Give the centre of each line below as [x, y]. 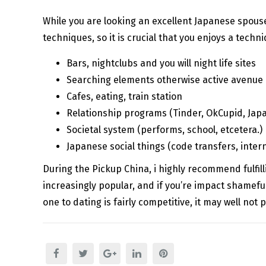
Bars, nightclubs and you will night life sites [161, 64]
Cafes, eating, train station [124, 97]
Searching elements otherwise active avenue [165, 80]
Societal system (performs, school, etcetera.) [164, 130]
